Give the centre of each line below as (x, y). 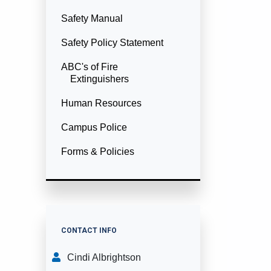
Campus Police (94, 127)
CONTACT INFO (89, 230)
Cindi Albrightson (104, 257)
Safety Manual (92, 18)
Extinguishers (100, 79)
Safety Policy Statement (112, 43)
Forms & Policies (98, 152)
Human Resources (101, 103)
